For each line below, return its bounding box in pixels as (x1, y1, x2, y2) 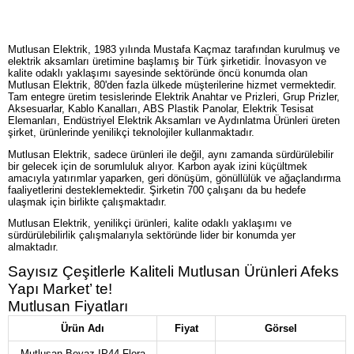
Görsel (264, 322, 297, 335)
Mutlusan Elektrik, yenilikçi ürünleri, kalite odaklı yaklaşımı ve (8, 217, 292, 230)
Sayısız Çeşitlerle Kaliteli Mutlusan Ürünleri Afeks (8, 263, 339, 281)
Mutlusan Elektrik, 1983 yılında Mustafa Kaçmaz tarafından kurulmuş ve (8, 43, 340, 55)
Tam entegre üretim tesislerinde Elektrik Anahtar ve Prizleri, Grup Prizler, (8, 90, 340, 103)
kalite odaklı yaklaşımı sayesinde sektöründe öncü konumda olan (8, 66, 307, 79)
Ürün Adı (61, 322, 104, 335)
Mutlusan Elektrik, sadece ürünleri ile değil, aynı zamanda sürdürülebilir (8, 148, 333, 160)
